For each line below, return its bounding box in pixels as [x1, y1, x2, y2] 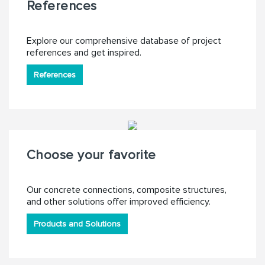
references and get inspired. [27, 47, 141, 59]
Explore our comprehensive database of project [27, 35, 221, 47]
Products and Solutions [34, 218, 121, 229]
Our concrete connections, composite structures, [27, 183, 227, 196]
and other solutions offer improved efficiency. [27, 195, 211, 208]
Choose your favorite [27, 147, 156, 163]
